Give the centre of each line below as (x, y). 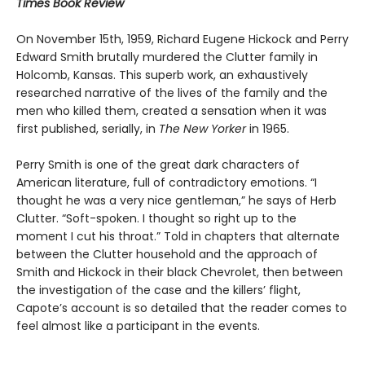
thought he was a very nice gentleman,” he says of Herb (176, 200)
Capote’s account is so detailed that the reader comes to (182, 308)
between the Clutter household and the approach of (167, 254)
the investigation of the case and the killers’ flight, (158, 290)
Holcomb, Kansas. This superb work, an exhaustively (162, 75)
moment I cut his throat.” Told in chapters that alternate (178, 236)
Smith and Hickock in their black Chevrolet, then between (180, 272)
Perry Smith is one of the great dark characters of (158, 164)
